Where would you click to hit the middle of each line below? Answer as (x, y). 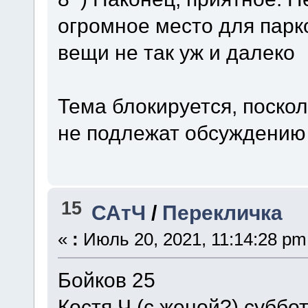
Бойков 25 (106, 279)
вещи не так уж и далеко (176, 53)
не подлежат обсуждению (181, 133)
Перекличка (223, 212)
